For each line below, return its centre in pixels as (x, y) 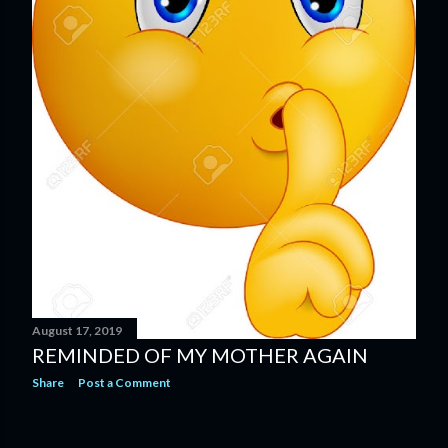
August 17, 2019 (77, 331)
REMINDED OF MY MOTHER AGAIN (200, 355)
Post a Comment (124, 383)
